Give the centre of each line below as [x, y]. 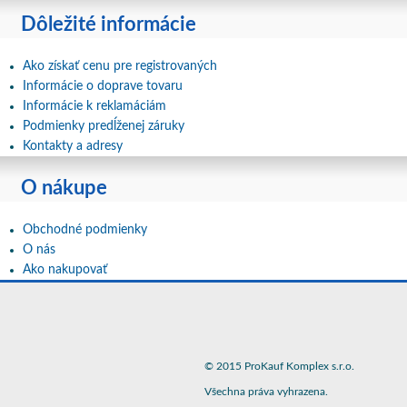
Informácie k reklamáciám [94, 106]
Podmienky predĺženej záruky [104, 126]
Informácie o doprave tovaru [103, 86]
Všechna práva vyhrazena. [266, 392]
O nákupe [64, 188]
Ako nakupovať [65, 270]
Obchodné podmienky [85, 230]
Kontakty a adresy [73, 146]
